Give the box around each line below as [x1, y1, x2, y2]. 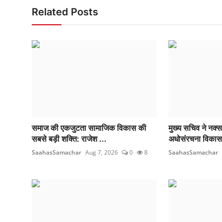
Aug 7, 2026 [85, 148, 118, 157]
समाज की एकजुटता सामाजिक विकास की [32, 123, 146, 133]
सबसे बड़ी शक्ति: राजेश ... [32, 134, 107, 144]
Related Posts [32, 6, 98, 18]
